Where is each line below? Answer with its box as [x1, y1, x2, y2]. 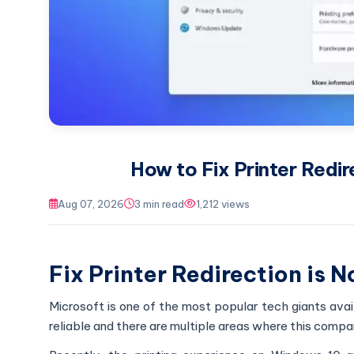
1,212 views [196, 197, 250, 210]
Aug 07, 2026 [58, 197, 124, 210]
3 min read [134, 197, 184, 210]
